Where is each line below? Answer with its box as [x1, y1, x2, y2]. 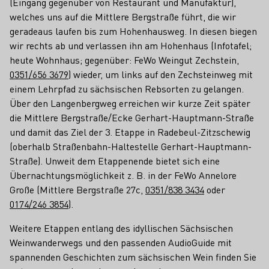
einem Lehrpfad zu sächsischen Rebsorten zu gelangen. [10, 82, 244, 95]
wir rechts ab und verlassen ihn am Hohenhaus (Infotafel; [10, 39, 252, 52]
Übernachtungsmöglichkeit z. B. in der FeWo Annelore [10, 169, 237, 181]
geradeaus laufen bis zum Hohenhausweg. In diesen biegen [10, 25, 257, 37]
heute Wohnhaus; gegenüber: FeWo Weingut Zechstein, [10, 53, 239, 66]
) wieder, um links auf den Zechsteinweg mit [68, 68, 253, 80]
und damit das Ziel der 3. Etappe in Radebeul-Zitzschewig [10, 125, 250, 138]
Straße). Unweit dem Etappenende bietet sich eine [10, 154, 220, 167]
